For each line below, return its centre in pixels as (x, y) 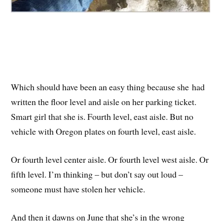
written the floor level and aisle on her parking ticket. (104, 102)
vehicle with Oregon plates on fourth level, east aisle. (104, 131)
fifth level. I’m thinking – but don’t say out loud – (97, 174)
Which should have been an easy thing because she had (108, 87)
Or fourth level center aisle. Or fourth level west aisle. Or (110, 160)
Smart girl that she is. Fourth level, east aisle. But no (102, 117)
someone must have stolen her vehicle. (78, 189)
